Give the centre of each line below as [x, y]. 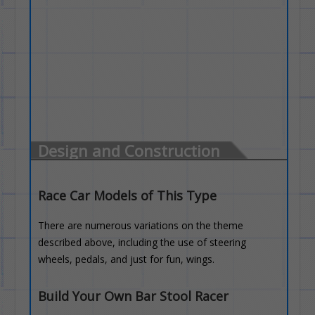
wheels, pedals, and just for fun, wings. [127, 259]
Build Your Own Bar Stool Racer [134, 296]
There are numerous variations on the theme [141, 225]
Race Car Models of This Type [128, 195]
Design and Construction [129, 150]
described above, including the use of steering [142, 242]
